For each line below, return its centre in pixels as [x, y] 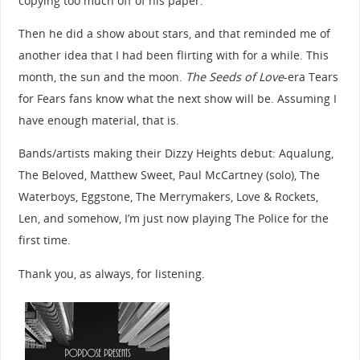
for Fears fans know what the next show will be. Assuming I [177, 98]
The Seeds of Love [234, 76]
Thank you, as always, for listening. [111, 273]
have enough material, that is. [98, 120]
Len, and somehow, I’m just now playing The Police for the [173, 219]
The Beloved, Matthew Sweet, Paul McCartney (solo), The [169, 175]
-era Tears [311, 76]
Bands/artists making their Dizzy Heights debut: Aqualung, [176, 153]
